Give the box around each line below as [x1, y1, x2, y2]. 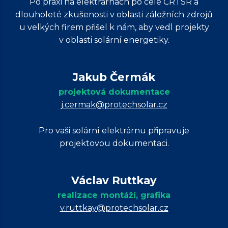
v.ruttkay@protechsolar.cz [60, 203, 168, 213]
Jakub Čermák [73, 71, 155, 83]
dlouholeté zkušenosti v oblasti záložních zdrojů [15, 10, 213, 19]
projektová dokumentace [58, 87, 170, 97]
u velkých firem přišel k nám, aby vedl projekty [19, 22, 209, 32]
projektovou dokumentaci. [59, 138, 169, 148]
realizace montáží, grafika [58, 190, 170, 200]
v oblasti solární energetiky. [59, 35, 169, 45]
